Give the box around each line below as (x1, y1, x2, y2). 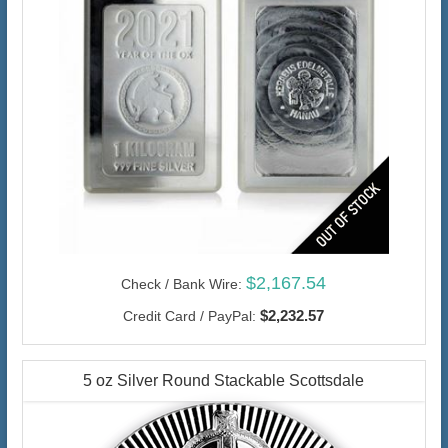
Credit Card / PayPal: (123, 308, 257, 325)
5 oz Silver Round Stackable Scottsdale (83, 372, 365, 390)
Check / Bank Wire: (121, 276, 243, 293)
